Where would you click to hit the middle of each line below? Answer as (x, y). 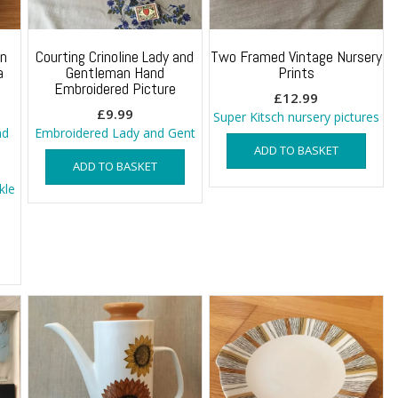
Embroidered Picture (115, 88)
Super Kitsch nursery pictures (296, 116)
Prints (296, 72)
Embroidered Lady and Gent (115, 132)
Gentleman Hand (115, 72)
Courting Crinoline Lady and (115, 56)
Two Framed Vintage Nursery (296, 56)
